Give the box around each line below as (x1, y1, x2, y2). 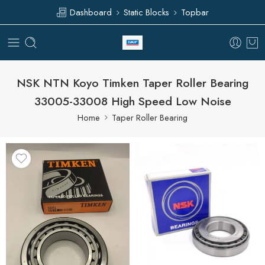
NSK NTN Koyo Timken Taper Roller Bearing (17, 74, 248, 91)
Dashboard (67, 5, 112, 18)
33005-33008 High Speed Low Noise (34, 92, 231, 109)
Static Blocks (124, 5, 169, 18)
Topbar (181, 5, 209, 18)
